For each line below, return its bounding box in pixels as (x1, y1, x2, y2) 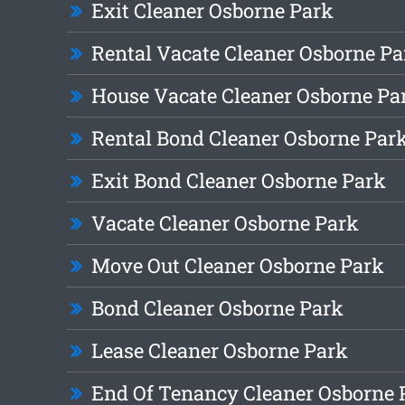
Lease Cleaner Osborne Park (90, 337, 348, 364)
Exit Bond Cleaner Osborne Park (90, 167, 386, 194)
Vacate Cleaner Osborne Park (90, 210, 359, 237)
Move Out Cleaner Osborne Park (90, 252, 384, 279)
